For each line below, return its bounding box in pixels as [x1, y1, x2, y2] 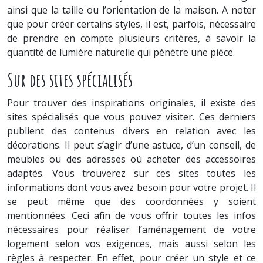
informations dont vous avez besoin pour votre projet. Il [7, 181, 256, 194]
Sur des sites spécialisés [7, 68, 133, 92]
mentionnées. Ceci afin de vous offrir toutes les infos [7, 209, 256, 222]
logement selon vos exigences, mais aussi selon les [7, 237, 256, 250]
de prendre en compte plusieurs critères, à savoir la [7, 32, 256, 45]
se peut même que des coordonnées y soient [7, 195, 256, 208]
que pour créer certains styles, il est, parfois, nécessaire [7, 18, 256, 31]
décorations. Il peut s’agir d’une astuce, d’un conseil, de [7, 139, 256, 151]
